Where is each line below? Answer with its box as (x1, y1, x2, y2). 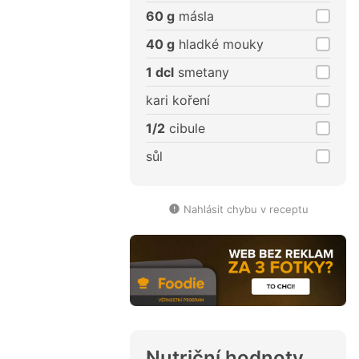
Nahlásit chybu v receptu (183, 203, 309, 216)
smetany (174, 64, 229, 81)
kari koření (146, 92, 210, 109)
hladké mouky (175, 36, 264, 53)
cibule (165, 120, 205, 137)
